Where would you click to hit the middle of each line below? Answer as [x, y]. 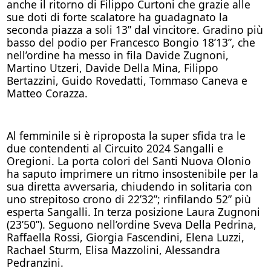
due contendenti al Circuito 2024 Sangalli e [115, 148]
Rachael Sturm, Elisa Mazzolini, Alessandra [113, 250]
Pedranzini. [35, 262]
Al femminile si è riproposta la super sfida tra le [126, 135]
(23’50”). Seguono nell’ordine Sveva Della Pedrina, [131, 224]
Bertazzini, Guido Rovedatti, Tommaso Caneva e [127, 80]
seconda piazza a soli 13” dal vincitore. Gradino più [135, 29]
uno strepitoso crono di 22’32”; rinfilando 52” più [129, 199]
